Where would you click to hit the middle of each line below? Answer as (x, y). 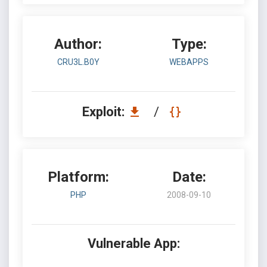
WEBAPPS (189, 62)
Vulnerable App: (133, 243)
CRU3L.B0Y (78, 62)
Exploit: (105, 112)
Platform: (78, 177)
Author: (78, 44)
